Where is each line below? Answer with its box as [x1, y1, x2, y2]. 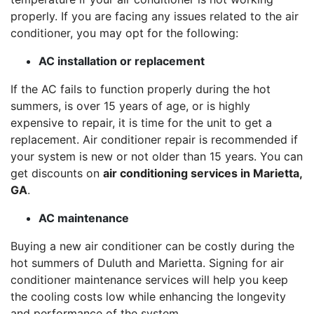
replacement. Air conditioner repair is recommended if [11, 132, 298, 146]
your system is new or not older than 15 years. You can [11, 149, 303, 163]
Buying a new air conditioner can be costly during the [11, 239, 294, 253]
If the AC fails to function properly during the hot [11, 82, 271, 96]
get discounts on [11, 166, 103, 180]
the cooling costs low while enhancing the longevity [11, 289, 286, 303]
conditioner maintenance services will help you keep [11, 273, 288, 287]
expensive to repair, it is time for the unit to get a [11, 116, 272, 130]
